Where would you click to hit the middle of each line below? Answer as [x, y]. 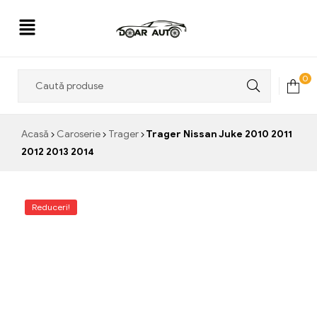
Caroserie [79, 134]
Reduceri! [51, 207]
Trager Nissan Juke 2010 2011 [218, 134]
